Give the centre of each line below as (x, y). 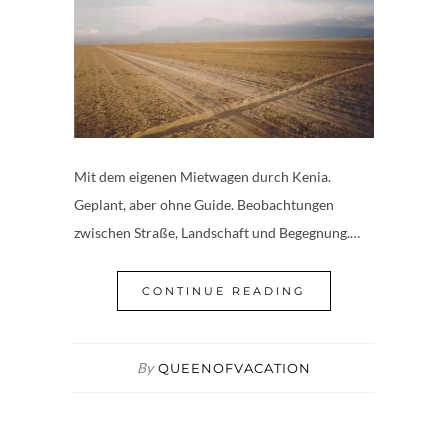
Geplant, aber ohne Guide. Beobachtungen (204, 204)
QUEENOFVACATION (234, 367)
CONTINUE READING (224, 290)
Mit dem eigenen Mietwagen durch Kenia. (202, 176)
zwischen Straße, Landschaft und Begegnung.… (217, 232)
